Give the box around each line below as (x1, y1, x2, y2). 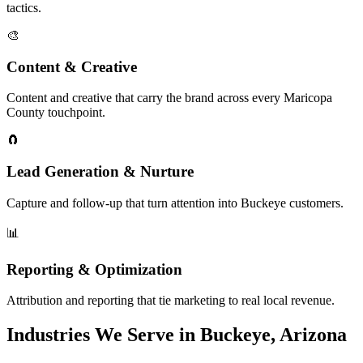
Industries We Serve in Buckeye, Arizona (6, 324, 347, 346)
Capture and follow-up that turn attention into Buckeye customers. (6, 195, 344, 210)
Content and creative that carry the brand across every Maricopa (6, 91, 332, 105)
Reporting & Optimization (6, 260, 182, 278)
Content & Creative (6, 58, 137, 75)
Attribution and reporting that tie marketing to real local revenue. (6, 293, 335, 308)
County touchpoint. (6, 105, 105, 120)
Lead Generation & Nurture (6, 163, 194, 181)
